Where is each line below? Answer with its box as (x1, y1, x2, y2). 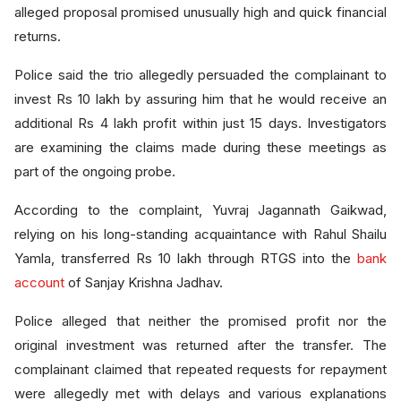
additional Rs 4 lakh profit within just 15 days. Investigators (14, 115, 387, 132)
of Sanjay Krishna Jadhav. (64, 274, 223, 291)
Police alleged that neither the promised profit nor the (14, 312, 387, 329)
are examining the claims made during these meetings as (14, 139, 387, 156)
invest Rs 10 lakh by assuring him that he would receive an (14, 90, 387, 107)
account (14, 274, 64, 291)
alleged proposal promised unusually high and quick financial (14, 4, 387, 21)
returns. (14, 28, 61, 45)
